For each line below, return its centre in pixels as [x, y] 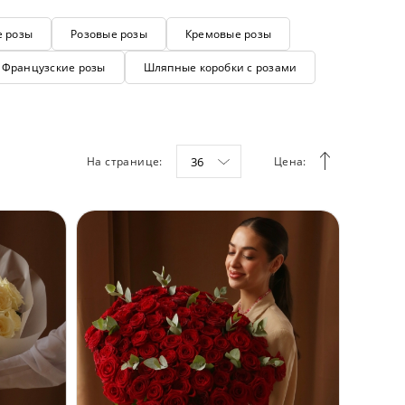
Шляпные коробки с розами [220, 67]
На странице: [125, 161]
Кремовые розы [228, 34]
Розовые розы [109, 34]
